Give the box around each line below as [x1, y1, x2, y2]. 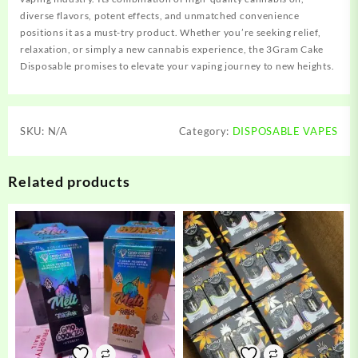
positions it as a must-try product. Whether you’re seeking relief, [20, 26, 321, 39]
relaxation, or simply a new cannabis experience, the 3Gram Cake [20, 43, 324, 56]
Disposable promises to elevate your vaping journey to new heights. [20, 60, 335, 73]
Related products [8, 173, 130, 191]
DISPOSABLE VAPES [232, 125, 338, 138]
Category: [178, 125, 233, 138]
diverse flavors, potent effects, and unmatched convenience [20, 10, 300, 22]
